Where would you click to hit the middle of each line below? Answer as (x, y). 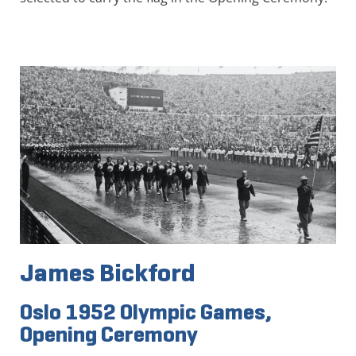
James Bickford (108, 273)
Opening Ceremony (109, 335)
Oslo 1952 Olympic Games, (146, 312)
